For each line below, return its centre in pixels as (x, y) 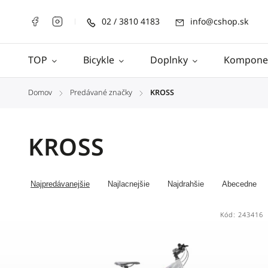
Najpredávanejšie (60, 184)
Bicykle (99, 60)
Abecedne (239, 184)
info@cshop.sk (219, 22)
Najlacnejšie (129, 184)
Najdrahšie (186, 184)
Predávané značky (101, 92)
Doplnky (169, 60)
